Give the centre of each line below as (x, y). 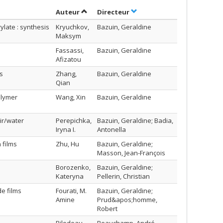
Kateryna (70, 176)
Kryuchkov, (72, 27)
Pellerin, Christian (123, 176)
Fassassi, (70, 50)
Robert (107, 209)
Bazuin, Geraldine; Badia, (135, 120)
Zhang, (66, 74)
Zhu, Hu (67, 144)
